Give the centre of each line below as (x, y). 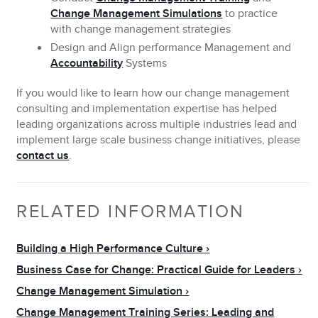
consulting (43, 109)
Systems (145, 64)
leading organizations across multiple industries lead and (157, 125)
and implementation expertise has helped (173, 109)
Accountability (87, 64)
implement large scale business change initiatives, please (159, 140)
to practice (250, 14)
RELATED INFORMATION (131, 212)
